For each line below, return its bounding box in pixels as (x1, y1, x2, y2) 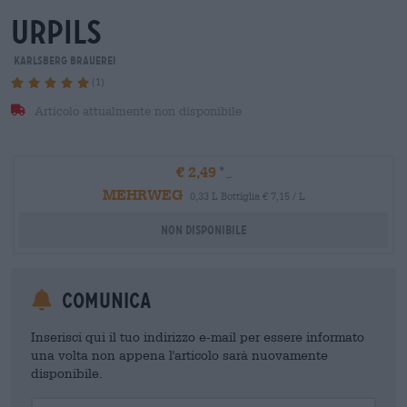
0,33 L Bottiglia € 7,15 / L (189, 189, 305, 202)
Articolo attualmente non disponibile (30, 104, 242, 118)
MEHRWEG (102, 184, 183, 203)
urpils (11, 13, 102, 52)
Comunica (56, 287, 152, 313)
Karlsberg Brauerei (11, 54, 115, 67)
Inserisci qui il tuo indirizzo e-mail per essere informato (31, 328, 364, 344)
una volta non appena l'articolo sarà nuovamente (31, 346, 328, 362)
